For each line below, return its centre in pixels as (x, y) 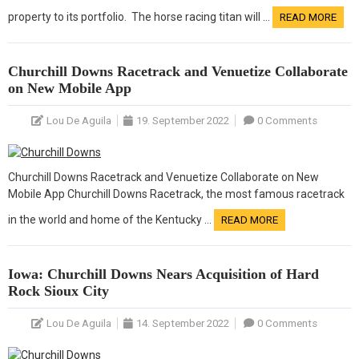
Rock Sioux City (61, 291)
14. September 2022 (182, 324)
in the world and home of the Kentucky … (111, 220)
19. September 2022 (182, 121)
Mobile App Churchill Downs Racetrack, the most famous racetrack (176, 194)
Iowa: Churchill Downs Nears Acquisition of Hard (163, 274)
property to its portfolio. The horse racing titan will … (140, 17)
